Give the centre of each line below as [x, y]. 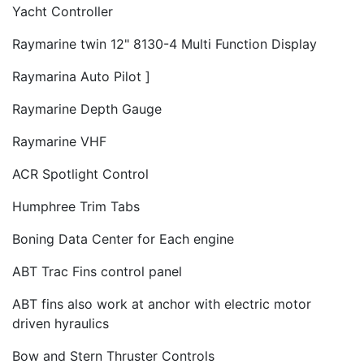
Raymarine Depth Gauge [87, 108]
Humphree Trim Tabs [76, 206]
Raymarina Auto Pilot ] [81, 76]
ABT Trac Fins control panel [97, 271]
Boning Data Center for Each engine [123, 238]
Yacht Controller [63, 11]
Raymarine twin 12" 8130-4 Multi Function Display [165, 43]
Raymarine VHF [59, 141]
